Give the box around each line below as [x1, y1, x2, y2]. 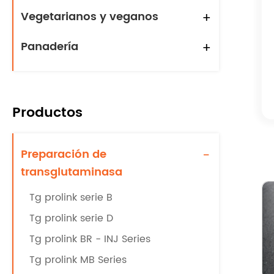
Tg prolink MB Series [29, 252, 127, 268]
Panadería [21, 38, 78, 56]
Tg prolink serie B [29, 190, 113, 206]
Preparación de [21, 146, 106, 163]
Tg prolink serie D [29, 210, 113, 226]
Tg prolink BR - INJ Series [29, 231, 150, 247]
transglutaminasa [21, 163, 122, 181]
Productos [12, 102, 83, 124]
